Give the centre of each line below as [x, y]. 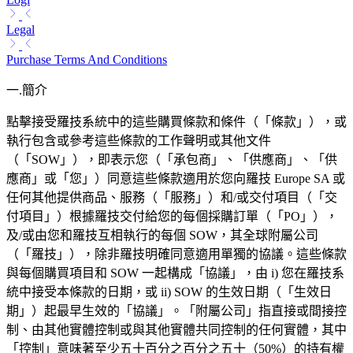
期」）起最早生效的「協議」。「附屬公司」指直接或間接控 [176, 310]
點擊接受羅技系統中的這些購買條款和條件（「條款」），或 [176, 121]
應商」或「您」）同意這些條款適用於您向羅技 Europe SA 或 [176, 178]
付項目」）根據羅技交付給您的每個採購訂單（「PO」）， [172, 216]
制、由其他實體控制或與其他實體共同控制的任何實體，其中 [176, 329]
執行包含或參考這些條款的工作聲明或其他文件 [139, 140]
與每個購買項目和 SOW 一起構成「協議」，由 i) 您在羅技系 [175, 273]
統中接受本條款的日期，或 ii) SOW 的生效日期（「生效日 [169, 292]
